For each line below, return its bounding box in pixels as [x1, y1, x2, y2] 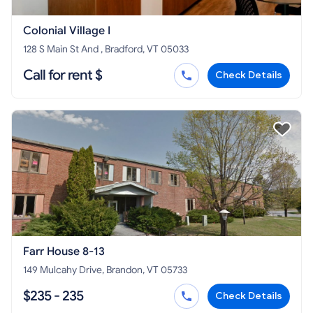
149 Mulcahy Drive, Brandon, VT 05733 [23, 263, 187, 276]
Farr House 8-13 [23, 244, 105, 259]
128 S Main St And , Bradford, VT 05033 [81, 43, 189, 55]
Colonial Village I [23, 23, 110, 38]
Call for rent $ [23, 66, 102, 84]
